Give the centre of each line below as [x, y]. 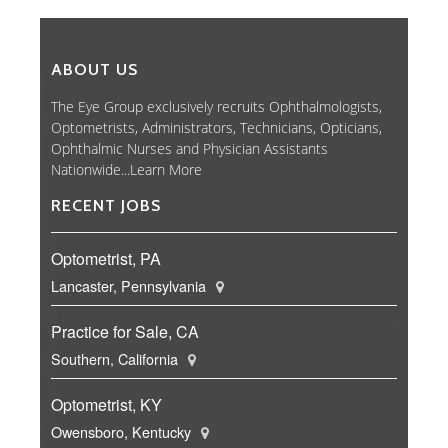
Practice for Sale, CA [125, 332]
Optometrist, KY [106, 405]
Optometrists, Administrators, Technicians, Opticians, [216, 128]
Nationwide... [90, 170]
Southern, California [116, 359]
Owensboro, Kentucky [123, 432]
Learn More [166, 170]
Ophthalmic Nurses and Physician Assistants [189, 149]
